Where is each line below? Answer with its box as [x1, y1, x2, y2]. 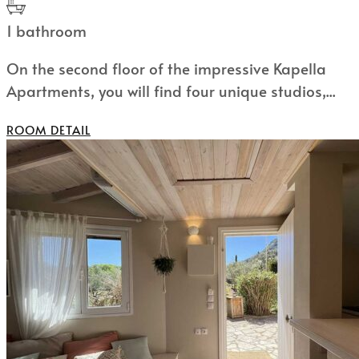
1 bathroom [6, 20, 87, 42]
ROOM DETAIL [6, 121, 91, 139]
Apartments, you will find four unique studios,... [6, 80, 336, 102]
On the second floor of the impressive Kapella [6, 58, 326, 79]
